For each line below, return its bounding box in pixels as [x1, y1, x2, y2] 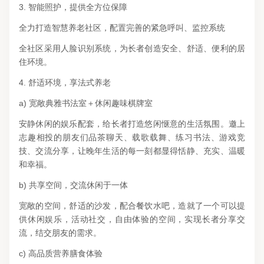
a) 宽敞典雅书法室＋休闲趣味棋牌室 [19, 98, 153, 108]
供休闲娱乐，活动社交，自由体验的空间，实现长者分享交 [19, 214, 245, 225]
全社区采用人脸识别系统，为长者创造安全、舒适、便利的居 [19, 44, 245, 54]
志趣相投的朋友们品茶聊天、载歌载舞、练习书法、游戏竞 [19, 133, 245, 143]
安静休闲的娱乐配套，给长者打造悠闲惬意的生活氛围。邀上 [19, 119, 245, 129]
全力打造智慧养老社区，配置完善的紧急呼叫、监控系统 [19, 23, 225, 33]
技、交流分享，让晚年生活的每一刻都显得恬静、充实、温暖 [19, 146, 245, 156]
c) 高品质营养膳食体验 [19, 249, 103, 259]
